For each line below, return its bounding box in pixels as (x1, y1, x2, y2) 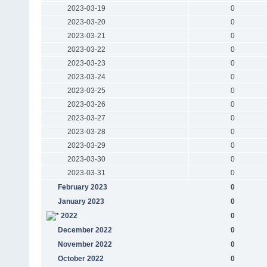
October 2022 (57, 254, 104, 263)
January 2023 (57, 197, 104, 206)
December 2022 (57, 225, 112, 234)
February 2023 (57, 182, 107, 191)
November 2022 (57, 240, 112, 249)
